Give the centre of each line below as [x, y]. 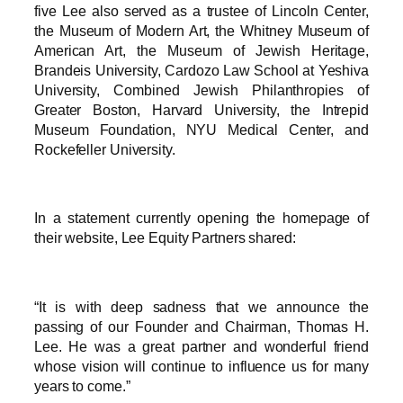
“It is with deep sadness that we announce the [201, 306]
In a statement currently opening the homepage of [201, 218]
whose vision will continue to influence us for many [201, 366]
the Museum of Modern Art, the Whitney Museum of [201, 30]
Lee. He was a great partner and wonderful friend [201, 346]
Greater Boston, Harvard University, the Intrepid [201, 109]
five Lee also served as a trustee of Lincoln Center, [201, 10]
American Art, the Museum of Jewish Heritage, [201, 50]
